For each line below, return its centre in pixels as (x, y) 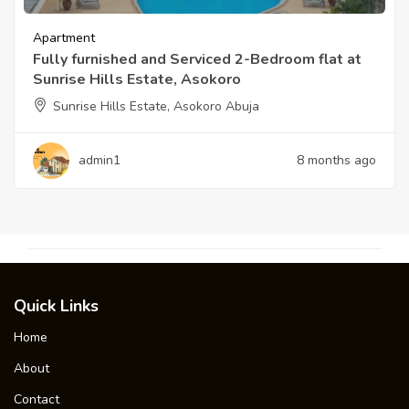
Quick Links (56, 305)
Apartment (64, 37)
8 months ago (336, 160)
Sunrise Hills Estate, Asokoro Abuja (156, 106)
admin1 (100, 160)
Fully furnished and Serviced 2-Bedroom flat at (197, 59)
